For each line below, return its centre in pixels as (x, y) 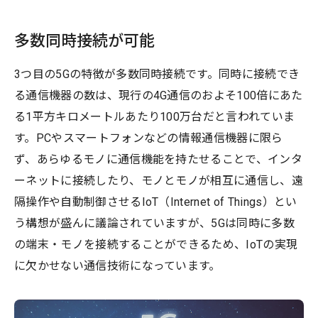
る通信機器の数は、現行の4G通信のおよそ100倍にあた (159, 95)
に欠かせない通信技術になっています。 (117, 265)
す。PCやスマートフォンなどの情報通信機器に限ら (149, 138)
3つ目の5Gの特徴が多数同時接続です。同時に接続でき (157, 74)
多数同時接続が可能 (84, 40)
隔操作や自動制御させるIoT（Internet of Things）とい (156, 202)
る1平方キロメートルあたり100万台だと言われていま (155, 116)
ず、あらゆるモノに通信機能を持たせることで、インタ (159, 159)
